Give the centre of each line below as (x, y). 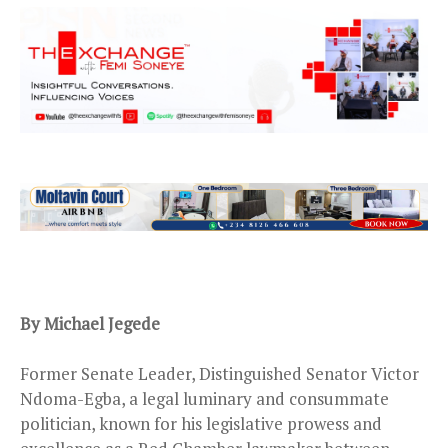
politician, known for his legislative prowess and (201, 423)
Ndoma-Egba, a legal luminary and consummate (204, 398)
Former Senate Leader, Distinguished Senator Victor (219, 373)
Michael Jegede (100, 323)
